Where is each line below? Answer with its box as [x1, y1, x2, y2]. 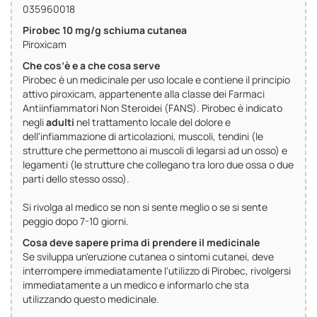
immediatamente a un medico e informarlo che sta [23, 278, 249, 292]
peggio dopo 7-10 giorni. [23, 214, 129, 229]
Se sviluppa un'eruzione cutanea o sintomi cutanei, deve [23, 250, 274, 264]
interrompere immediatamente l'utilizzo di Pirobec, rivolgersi [23, 264, 291, 278]
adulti [46, 115, 76, 129]
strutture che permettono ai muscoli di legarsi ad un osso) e [23, 144, 287, 158]
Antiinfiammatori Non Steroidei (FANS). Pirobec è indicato [23, 101, 282, 115]
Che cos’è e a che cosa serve [23, 59, 160, 73]
